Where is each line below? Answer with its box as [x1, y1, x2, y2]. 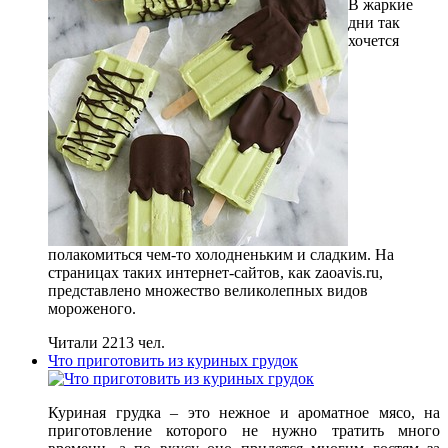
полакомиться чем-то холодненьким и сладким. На [48, 245, 394, 263]
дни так [348, 13, 400, 31]
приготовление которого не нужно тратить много [48, 421, 440, 439]
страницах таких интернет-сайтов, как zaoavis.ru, [48, 263, 383, 281]
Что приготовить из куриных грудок [48, 351, 298, 369]
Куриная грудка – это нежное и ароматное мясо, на [48, 403, 440, 421]
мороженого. [48, 299, 136, 317]
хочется [348, 31, 399, 49]
